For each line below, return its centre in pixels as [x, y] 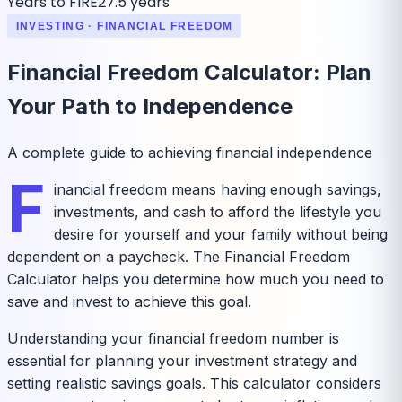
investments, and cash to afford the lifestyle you [217, 211]
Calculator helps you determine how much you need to [196, 279]
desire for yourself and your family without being [220, 234]
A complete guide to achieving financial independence [190, 152]
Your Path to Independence [150, 106]
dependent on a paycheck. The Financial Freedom [179, 256]
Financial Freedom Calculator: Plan [189, 72]
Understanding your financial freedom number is [173, 338]
